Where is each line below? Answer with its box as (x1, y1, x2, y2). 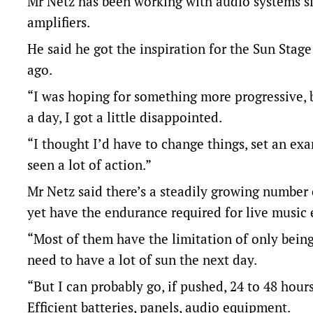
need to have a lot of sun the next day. (27, 251, 257, 269)
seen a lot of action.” (27, 156, 161, 174)
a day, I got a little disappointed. (27, 108, 222, 126)
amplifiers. (27, 13, 90, 31)
